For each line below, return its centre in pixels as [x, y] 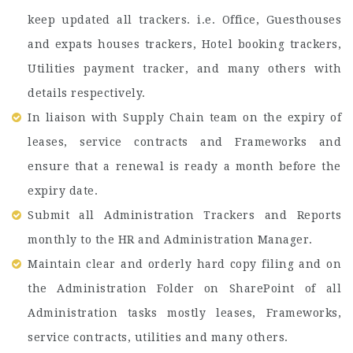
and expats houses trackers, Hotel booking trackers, [184, 44]
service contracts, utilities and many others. [158, 337]
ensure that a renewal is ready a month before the [184, 166]
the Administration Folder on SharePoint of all [184, 288]
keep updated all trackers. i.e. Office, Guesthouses [184, 20]
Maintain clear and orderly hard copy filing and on [184, 264]
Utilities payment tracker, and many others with [184, 69]
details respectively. [87, 93]
